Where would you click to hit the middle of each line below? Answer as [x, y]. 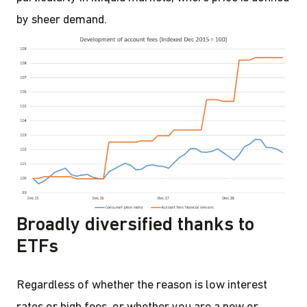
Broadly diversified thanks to [135, 226]
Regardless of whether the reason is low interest [142, 286]
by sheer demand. [62, 20]
